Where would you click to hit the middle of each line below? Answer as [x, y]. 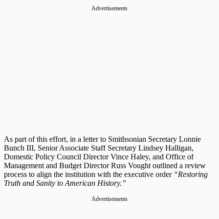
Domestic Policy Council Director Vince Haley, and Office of [99, 157]
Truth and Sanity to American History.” [65, 183]
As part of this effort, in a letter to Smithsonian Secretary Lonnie [102, 139]
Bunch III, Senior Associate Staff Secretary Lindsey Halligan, [99, 148]
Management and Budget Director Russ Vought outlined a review [105, 166]
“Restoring [191, 175]
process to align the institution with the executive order [89, 175]
